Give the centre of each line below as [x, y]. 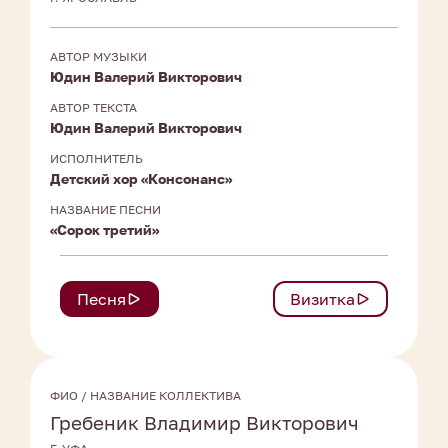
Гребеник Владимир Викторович [204, 423]
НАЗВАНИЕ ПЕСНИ [105, 210]
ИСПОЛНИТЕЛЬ [96, 159]
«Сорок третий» [104, 230]
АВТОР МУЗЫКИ [98, 57]
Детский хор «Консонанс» [141, 179]
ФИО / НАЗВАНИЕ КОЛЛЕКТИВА [145, 396]
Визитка [322, 299]
